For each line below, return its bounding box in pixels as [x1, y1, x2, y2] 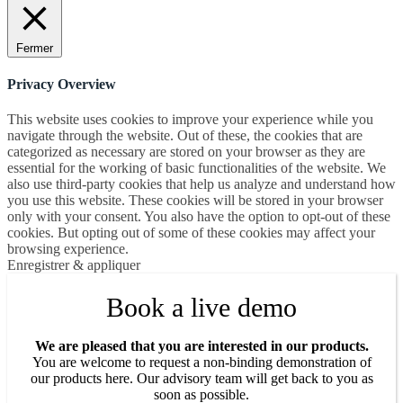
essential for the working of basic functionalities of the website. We [7, 160, 386, 176]
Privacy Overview [7, 76, 116, 93]
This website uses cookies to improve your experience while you [7, 112, 373, 128]
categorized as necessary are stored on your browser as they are [7, 144, 365, 160]
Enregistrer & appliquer [7, 257, 140, 273]
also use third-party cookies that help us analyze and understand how [7, 176, 396, 193]
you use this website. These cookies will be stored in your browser [7, 193, 383, 209]
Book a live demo [106, 292, 297, 323]
